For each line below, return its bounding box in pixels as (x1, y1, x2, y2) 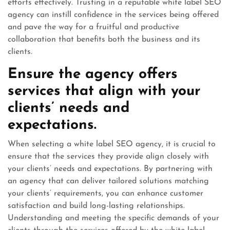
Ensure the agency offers (8, 67, 178, 82)
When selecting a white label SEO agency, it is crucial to (8, 140, 216, 148)
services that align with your (8, 84, 200, 99)
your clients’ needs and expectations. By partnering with (8, 165, 213, 173)
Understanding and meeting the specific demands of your (8, 214, 219, 222)
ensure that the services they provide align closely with (8, 152, 209, 161)
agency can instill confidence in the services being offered (8, 11, 219, 19)
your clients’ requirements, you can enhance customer (8, 189, 203, 198)
